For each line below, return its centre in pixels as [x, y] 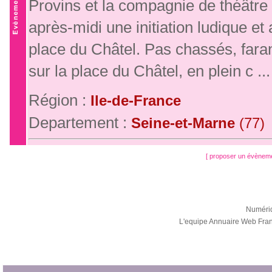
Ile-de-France [136, 101]
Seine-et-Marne [185, 123]
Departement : [80, 123]
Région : [59, 100]
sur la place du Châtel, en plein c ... [149, 71]
